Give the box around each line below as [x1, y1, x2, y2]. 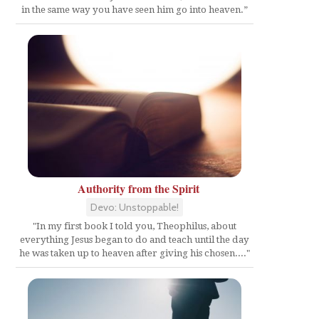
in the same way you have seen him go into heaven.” [21, 4, 248, 15]
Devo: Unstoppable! [90, 200, 179, 214]
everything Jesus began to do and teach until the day [20, 234, 249, 245]
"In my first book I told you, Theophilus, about [33, 220, 236, 231]
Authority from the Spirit [77, 179, 199, 197]
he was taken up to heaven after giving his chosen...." [19, 247, 250, 258]
